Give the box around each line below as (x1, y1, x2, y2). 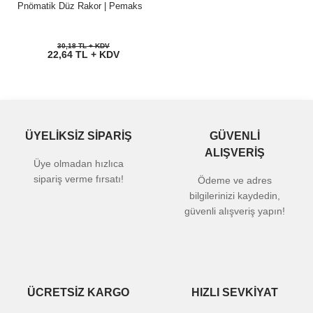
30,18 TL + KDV (57, 42, 110, 50)
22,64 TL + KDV (48, 49, 119, 60)
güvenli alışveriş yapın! (184, 205, 285, 217)
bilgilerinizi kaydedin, (189, 190, 280, 201)
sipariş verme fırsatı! (33, 173, 124, 184)
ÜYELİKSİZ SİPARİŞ (24, 130, 132, 142)
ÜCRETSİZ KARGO (27, 286, 129, 298)
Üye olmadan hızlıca (33, 158, 124, 169)
